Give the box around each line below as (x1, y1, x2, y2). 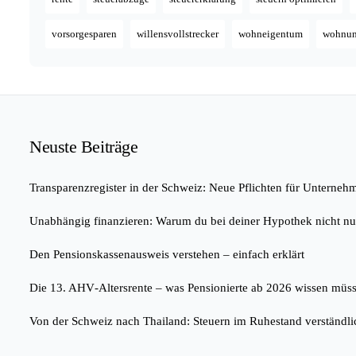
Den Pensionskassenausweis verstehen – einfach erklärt (29, 248, 304, 261)
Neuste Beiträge (29, 137, 138, 157)
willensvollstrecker (137, 28, 219, 41)
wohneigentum (238, 28, 303, 41)
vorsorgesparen (52, 28, 117, 41)
